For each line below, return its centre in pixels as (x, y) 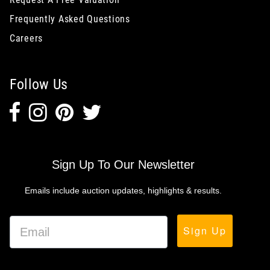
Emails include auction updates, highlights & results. (123, 191)
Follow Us (39, 85)
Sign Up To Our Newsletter (123, 165)
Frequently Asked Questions (70, 19)
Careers (27, 39)
